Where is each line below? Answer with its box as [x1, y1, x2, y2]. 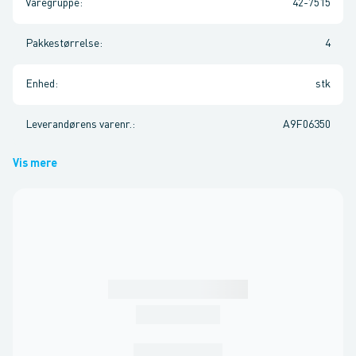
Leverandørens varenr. [25, 119, 132, 130]
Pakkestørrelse [25, 38, 99, 49]
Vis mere [13, 158, 57, 169]
